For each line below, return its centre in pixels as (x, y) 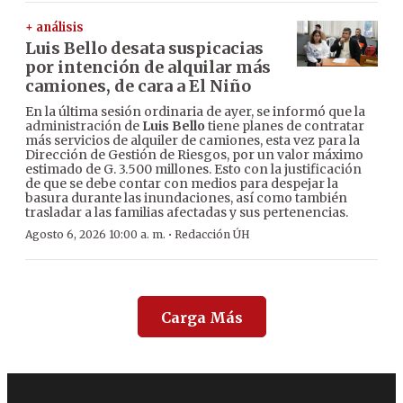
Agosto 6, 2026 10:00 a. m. (95, 235)
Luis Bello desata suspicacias (144, 49)
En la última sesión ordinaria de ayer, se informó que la (195, 112)
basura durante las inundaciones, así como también (186, 198)
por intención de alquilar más (148, 67)
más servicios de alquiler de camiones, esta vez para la (193, 141)
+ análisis (54, 28)
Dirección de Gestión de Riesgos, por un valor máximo (194, 155)
